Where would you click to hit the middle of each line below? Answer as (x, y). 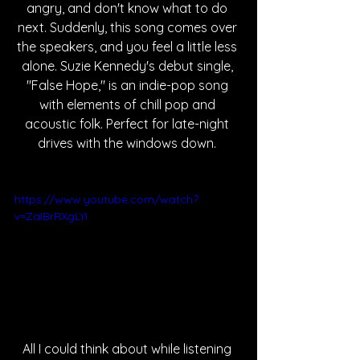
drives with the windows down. (129, 143)
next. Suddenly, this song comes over (129, 27)
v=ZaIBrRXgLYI (51, 216)
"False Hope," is (73, 85)
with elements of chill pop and (129, 104)
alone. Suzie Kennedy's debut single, (129, 66)
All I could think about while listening (129, 348)
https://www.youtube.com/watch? (106, 199)
